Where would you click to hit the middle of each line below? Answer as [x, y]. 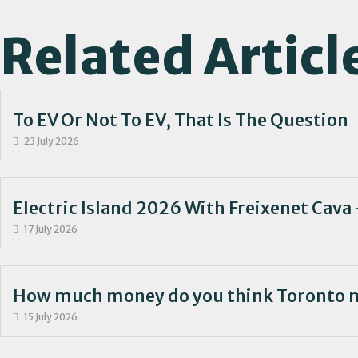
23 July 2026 [52, 141]
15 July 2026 [51, 317]
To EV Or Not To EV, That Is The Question [181, 121]
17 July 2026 [51, 229]
